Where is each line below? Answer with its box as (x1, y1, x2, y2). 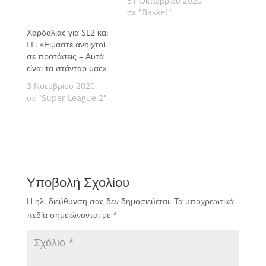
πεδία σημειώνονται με (26, 208, 113, 220)
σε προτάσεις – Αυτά (26, 50, 104, 62)
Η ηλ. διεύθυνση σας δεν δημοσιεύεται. (26, 195, 172, 207)
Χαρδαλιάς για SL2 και (26, 26, 108, 38)
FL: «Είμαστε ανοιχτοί (26, 38, 105, 50)
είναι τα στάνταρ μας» (26, 62, 107, 74)
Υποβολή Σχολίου (26, 172, 129, 191)
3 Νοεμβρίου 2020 (26, 80, 95, 91)
